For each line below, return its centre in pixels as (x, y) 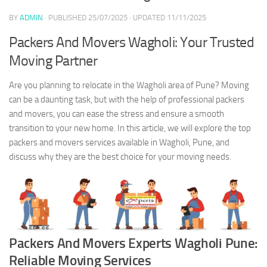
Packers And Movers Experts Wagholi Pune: (133, 243)
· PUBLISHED (66, 17)
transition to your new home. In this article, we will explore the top (130, 128)
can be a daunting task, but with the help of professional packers (127, 99)
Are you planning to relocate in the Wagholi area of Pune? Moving (129, 85)
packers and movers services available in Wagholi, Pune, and (119, 142)
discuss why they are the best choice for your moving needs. (120, 156)
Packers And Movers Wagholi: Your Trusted (131, 42)
